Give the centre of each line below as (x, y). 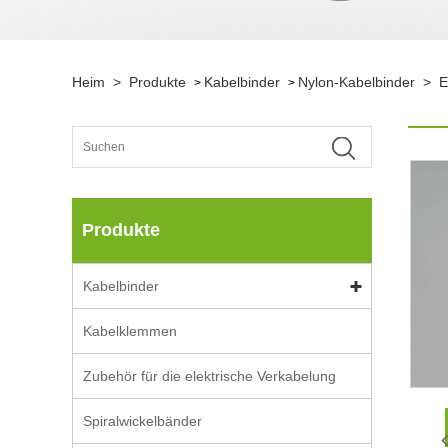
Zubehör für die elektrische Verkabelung (209, 376)
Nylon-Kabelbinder (356, 82)
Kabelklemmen (130, 331)
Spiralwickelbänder (142, 421)
